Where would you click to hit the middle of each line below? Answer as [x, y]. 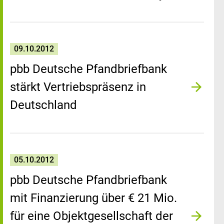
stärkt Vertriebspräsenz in [78, 87]
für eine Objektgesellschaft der [91, 216]
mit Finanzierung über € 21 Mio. [93, 198]
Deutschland [43, 105]
